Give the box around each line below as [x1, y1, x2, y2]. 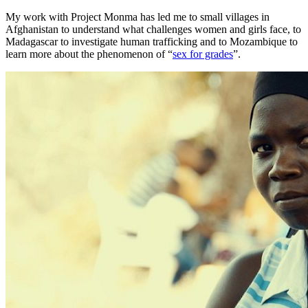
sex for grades [173, 48, 233, 60]
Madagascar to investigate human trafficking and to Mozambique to [5, 36, 298, 48]
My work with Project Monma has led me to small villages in [5, 11, 269, 23]
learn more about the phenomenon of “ [5, 48, 173, 60]
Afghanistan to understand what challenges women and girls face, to [5, 23, 301, 36]
